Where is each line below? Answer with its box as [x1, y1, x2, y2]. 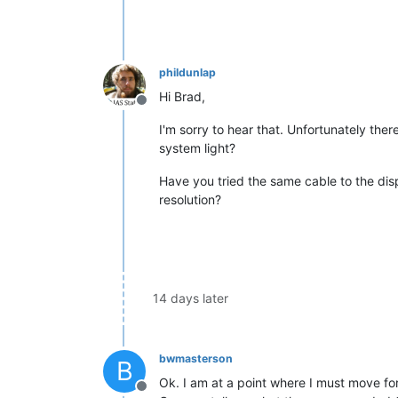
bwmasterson [159, 352, 233, 365]
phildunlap [159, 66, 216, 79]
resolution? [159, 192, 221, 207]
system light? [159, 140, 235, 155]
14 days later [153, 291, 228, 306]
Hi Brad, [159, 89, 205, 104]
